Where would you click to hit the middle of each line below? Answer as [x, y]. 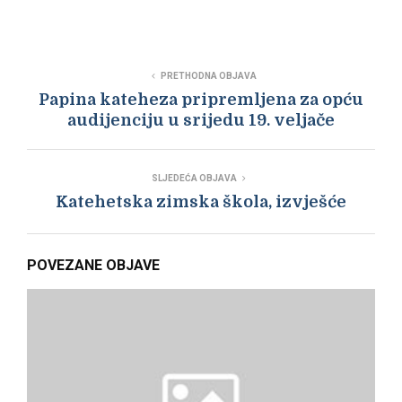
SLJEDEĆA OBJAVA [194, 178]
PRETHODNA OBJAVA [208, 75]
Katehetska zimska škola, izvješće [201, 201]
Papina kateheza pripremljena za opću [201, 99]
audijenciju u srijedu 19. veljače [201, 120]
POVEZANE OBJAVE [93, 265]
